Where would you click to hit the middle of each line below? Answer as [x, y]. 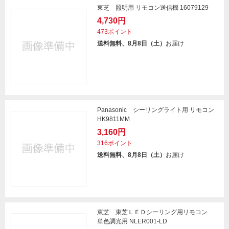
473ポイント [115, 32]
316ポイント [115, 143]
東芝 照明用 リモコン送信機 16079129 [153, 8]
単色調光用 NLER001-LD [132, 221]
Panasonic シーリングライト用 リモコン [156, 110]
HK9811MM [113, 119]
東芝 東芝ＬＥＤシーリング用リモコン [155, 212]
